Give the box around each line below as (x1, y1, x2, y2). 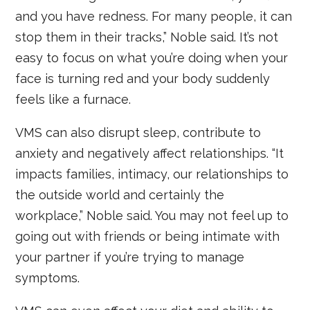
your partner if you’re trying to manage (15, 249, 245, 264)
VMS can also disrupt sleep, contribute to (15, 125, 262, 140)
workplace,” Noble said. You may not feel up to (15, 208, 289, 223)
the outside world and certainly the (15, 187, 225, 202)
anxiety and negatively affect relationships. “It (15, 145, 284, 161)
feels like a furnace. (15, 91, 131, 107)
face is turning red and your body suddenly (15, 71, 271, 86)
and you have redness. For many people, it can (15, 8, 293, 24)
